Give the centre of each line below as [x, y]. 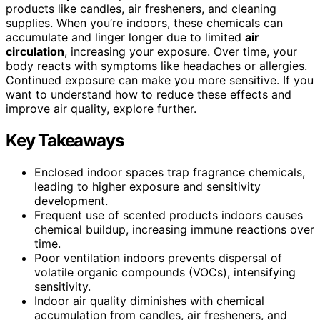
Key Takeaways [65, 140]
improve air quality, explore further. [101, 108]
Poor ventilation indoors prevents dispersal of [158, 257]
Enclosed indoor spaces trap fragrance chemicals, [170, 172]
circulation [35, 51]
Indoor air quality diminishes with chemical [149, 300]
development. [71, 200]
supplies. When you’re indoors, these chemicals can [144, 22]
